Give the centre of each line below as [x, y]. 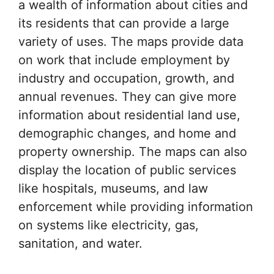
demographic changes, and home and [127, 133]
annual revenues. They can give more [128, 96]
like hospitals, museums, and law [113, 188]
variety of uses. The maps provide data [131, 41]
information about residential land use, [129, 115]
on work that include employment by [124, 60]
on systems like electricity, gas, [109, 225]
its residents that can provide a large [124, 23]
